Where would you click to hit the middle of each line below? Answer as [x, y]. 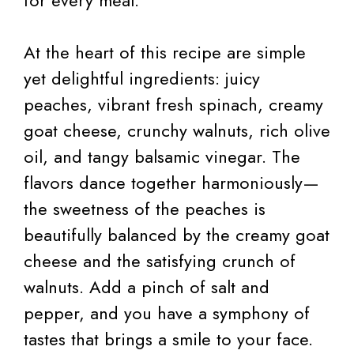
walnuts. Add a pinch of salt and [147, 287]
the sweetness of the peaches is [145, 209]
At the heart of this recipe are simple [165, 53]
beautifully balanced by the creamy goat [177, 235]
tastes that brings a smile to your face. [168, 339]
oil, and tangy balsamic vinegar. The [162, 157]
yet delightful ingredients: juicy [142, 79]
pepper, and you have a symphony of [167, 313]
